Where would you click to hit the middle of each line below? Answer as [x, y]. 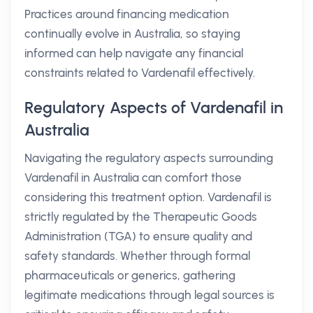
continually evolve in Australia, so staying [132, 34]
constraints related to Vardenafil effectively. [140, 73]
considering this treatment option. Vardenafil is [148, 197]
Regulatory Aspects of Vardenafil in [154, 108]
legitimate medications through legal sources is [150, 295]
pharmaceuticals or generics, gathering [130, 275]
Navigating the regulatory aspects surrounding [149, 158]
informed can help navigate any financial [134, 53]
